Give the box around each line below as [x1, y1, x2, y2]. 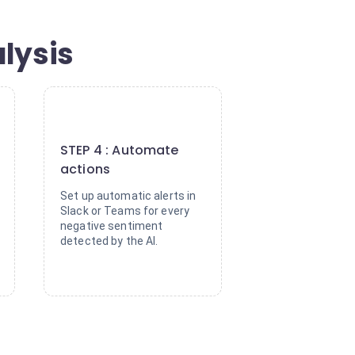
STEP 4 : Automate [60, 141, 179, 159]
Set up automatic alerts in [60, 189, 197, 202]
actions [60, 160, 111, 178]
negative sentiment [60, 219, 163, 232]
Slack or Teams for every [60, 204, 190, 217]
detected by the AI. [60, 235, 158, 247]
